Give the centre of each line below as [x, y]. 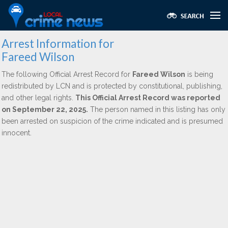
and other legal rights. [38, 98]
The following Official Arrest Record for [67, 74]
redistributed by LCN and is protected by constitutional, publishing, [112, 86]
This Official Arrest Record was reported [148, 98]
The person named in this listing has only [157, 109]
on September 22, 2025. [45, 109]
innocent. [17, 133]
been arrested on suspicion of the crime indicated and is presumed [112, 121]
